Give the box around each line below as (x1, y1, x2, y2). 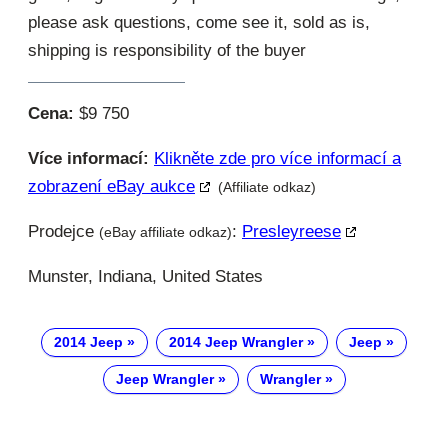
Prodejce (28, 221, 99, 241)
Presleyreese (242, 221, 341, 241)
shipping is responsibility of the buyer (28, 40, 306, 60)
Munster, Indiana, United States (28, 266, 263, 286)
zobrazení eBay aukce (28, 176, 195, 196)
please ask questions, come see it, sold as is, (28, 12, 370, 32)
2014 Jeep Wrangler (169, 334, 303, 351)
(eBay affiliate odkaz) (99, 223, 232, 240)
